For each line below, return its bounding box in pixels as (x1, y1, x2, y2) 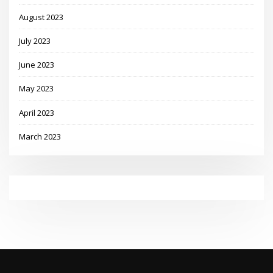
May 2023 (19, 83, 54, 94)
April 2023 (19, 107, 55, 118)
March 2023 (19, 130, 62, 142)
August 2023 (19, 11, 64, 23)
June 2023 (19, 59, 55, 70)
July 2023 (19, 35, 51, 46)
